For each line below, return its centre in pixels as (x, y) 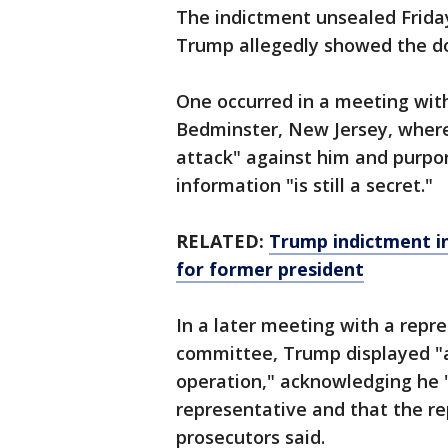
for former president (270, 269)
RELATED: (222, 241)
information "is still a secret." (304, 185)
